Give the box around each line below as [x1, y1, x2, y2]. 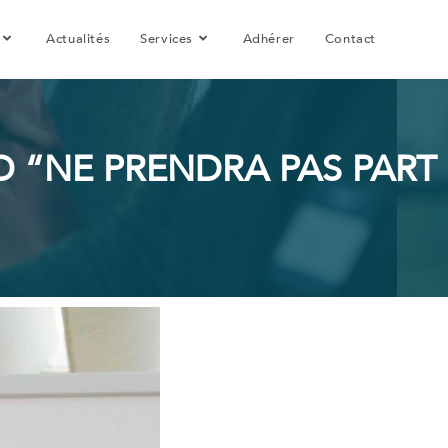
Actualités [46, 30, 111, 48]
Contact [324, 30, 376, 48]
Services [140, 30, 193, 48]
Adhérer [242, 30, 295, 48]
